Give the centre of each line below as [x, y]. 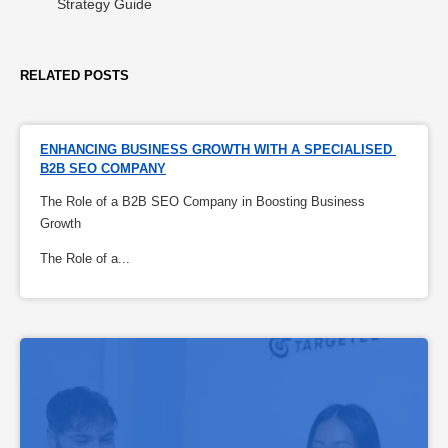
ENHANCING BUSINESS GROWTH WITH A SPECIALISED [216, 149]
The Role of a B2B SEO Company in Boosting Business [202, 201]
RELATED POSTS [74, 75]
